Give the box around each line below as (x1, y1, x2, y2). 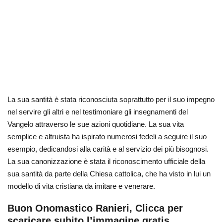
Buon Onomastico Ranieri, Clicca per (7, 203, 183, 214)
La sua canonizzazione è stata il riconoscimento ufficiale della (7, 157, 205, 166)
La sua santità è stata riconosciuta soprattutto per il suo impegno (7, 95, 215, 104)
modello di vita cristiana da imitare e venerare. (7, 182, 155, 190)
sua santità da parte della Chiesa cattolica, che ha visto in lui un (7, 169, 211, 178)
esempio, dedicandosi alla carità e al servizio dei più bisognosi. (7, 145, 209, 153)
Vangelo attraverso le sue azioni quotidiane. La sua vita (7, 120, 184, 128)
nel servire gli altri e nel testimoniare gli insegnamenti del (7, 108, 188, 116)
